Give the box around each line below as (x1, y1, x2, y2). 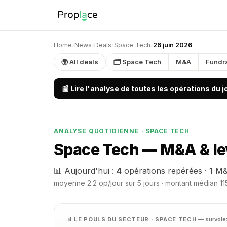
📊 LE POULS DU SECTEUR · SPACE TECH (66, 216, 199, 223)
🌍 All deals (61, 58, 98, 66)
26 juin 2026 (153, 41, 192, 49)
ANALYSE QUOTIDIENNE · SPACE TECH (54, 127, 190, 135)
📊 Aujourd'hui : (54, 166, 117, 176)
